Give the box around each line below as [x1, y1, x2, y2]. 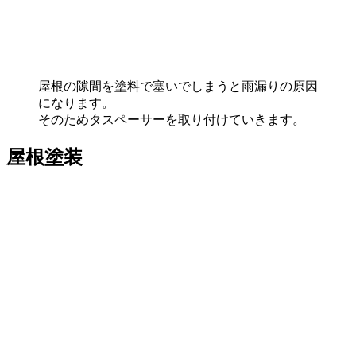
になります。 [38, 96, 114, 110]
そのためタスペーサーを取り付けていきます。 [38, 113, 305, 127]
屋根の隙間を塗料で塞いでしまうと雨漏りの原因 [38, 79, 318, 94]
